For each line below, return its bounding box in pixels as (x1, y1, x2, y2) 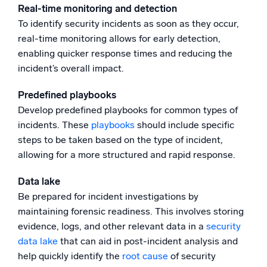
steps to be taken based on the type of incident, (18, 133, 223, 145)
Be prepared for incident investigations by (18, 190, 198, 202)
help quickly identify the (18, 250, 122, 262)
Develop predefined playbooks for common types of (18, 104, 238, 116)
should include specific (135, 119, 234, 131)
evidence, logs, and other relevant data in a (18, 220, 206, 232)
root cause (122, 250, 168, 262)
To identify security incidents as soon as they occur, (18, 17, 239, 29)
